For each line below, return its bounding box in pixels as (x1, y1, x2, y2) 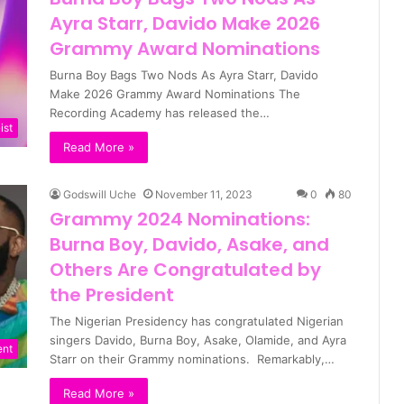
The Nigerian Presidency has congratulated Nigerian (50, 314, 344, 329)
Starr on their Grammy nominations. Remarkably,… (50, 352, 335, 367)
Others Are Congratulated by (50, 257, 321, 283)
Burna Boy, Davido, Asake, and (50, 232, 329, 258)
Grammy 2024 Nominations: (50, 207, 310, 233)
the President (50, 282, 174, 308)
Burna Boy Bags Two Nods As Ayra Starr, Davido (50, 68, 318, 83)
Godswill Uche (63, 188, 136, 202)
